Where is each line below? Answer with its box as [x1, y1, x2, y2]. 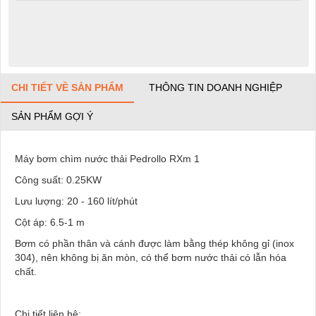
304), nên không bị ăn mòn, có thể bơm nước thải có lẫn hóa [15, 251, 286, 263]
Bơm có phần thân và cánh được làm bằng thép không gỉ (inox [15, 237, 294, 249]
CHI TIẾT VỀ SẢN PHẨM [11, 81, 123, 93]
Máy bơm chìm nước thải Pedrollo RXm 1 [15, 152, 200, 164]
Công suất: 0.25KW [15, 174, 102, 186]
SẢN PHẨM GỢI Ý [11, 110, 93, 122]
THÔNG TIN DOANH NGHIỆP [149, 81, 282, 93]
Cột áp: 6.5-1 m [15, 216, 85, 228]
